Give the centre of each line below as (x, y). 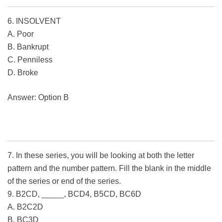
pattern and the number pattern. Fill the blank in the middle (109, 168)
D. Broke (23, 73)
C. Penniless (30, 60)
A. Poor (21, 34)
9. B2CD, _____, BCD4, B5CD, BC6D (74, 194)
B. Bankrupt (28, 47)
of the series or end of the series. (64, 181)
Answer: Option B (38, 98)
